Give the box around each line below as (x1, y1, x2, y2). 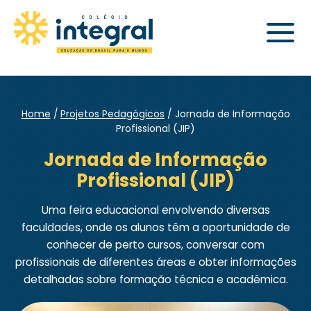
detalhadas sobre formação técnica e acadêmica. (23, 272, 288, 287)
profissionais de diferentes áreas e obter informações (15, 255, 296, 269)
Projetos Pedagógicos (60, 107, 165, 121)
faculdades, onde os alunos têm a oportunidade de (21, 220, 290, 235)
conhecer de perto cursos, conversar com (47, 237, 264, 252)
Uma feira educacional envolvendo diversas (41, 203, 270, 217)
